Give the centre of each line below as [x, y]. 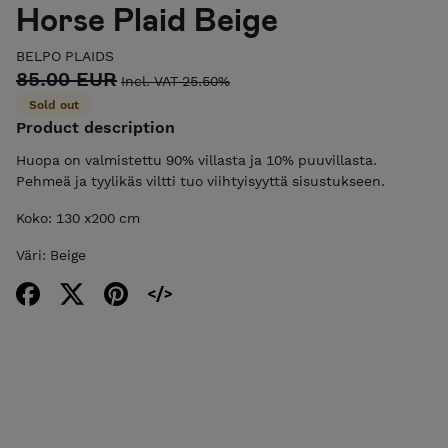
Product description [95, 127]
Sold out [54, 104]
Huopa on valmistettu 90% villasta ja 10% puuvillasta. [196, 159]
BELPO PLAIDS [65, 55]
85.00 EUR [66, 78]
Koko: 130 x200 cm [78, 217]
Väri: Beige [51, 254]
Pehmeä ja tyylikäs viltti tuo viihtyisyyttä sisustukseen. [200, 180]
